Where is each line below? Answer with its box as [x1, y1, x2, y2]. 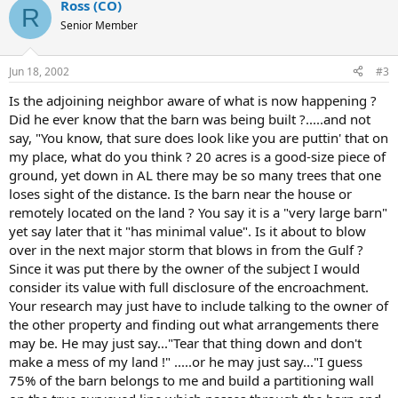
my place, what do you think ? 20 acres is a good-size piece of [9, 147, 386, 165]
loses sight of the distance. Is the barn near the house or [9, 184, 352, 203]
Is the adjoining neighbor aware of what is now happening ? [9, 91, 377, 109]
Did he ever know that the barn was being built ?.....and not [9, 109, 370, 128]
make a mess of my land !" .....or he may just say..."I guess [9, 352, 362, 370]
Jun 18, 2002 [9, 63, 69, 79]
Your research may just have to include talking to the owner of [9, 296, 388, 314]
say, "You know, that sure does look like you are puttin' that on [9, 128, 388, 147]
